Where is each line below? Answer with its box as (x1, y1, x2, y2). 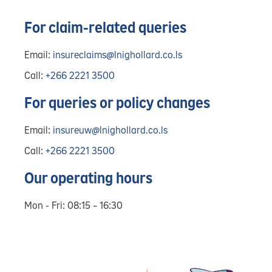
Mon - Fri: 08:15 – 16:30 (24, 199, 123, 212)
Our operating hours (24, 169, 152, 188)
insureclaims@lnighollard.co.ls (53, 49, 182, 61)
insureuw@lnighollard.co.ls (53, 124, 168, 137)
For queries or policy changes (24, 93, 210, 113)
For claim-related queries (24, 18, 186, 38)
